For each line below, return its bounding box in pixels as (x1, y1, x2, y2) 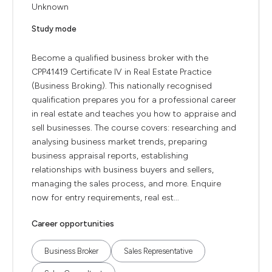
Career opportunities (32, 219, 114, 229)
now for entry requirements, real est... (32, 192, 179, 203)
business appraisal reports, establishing (32, 151, 188, 161)
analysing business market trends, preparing (32, 137, 207, 147)
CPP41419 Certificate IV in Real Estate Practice (32, 67, 211, 77)
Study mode (32, 24, 76, 33)
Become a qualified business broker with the (32, 53, 208, 63)
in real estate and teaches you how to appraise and (32, 109, 236, 119)
